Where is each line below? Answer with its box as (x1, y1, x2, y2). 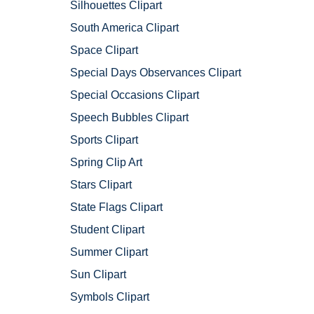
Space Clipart (70, 44, 138, 57)
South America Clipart (70, 22, 179, 34)
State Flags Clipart (70, 201, 163, 214)
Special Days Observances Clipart (70, 67, 241, 79)
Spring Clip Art (70, 156, 142, 169)
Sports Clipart (70, 134, 138, 146)
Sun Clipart (70, 268, 126, 281)
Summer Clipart (70, 246, 148, 259)
